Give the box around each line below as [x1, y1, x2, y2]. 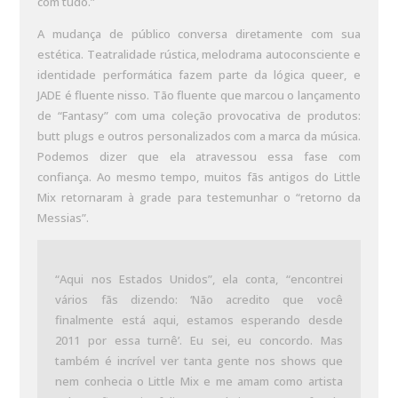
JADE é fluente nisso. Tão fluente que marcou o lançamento [37, 87, 361, 103]
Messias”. [37, 210, 90, 226]
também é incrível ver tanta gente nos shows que [55, 353, 343, 369]
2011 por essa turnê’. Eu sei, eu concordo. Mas [55, 332, 343, 348]
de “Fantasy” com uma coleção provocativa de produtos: [37, 107, 361, 123]
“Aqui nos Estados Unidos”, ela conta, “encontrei [55, 271, 343, 287]
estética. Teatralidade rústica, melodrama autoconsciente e [37, 46, 361, 62]
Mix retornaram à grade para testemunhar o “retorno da [37, 189, 361, 205]
